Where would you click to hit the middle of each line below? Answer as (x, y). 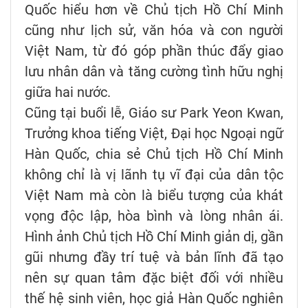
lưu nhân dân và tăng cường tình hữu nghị (154, 72)
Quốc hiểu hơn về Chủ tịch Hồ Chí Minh (154, 10)
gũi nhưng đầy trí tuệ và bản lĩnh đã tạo (154, 257)
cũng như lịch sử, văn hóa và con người (154, 31)
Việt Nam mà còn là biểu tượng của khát (154, 196)
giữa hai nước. (68, 92)
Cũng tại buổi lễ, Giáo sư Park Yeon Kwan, (154, 113)
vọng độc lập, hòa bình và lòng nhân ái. (154, 216)
